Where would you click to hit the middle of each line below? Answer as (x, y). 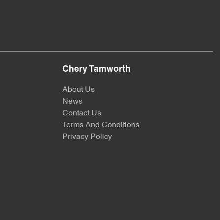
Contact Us (82, 114)
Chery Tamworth (96, 70)
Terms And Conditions (101, 125)
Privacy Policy (87, 137)
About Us (79, 90)
